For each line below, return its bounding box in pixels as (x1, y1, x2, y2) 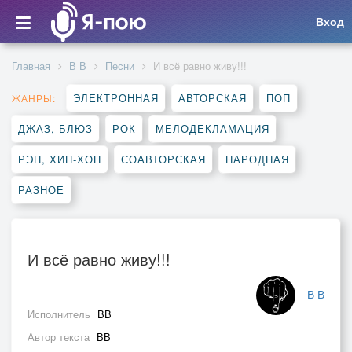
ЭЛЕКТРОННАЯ (73, 90, 159, 105)
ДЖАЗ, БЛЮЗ (18, 121, 93, 136)
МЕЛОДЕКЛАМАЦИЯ (156, 121, 269, 136)
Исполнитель (27, 306, 93, 321)
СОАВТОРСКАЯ (121, 152, 206, 167)
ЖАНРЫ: (12, 91, 56, 104)
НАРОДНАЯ (225, 152, 289, 167)
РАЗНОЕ (18, 182, 64, 197)
